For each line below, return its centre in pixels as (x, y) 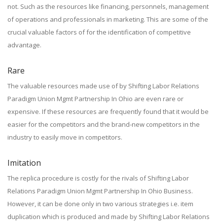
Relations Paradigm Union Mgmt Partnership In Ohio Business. (100, 191)
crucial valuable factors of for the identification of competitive (99, 32)
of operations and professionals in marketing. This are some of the (108, 19)
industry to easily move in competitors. (65, 137)
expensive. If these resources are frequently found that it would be (108, 111)
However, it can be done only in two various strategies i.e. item (100, 204)
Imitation (24, 163)
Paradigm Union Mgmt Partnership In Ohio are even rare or (95, 99)
